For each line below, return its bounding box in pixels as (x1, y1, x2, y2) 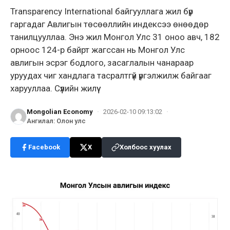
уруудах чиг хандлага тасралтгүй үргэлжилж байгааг (10, 70, 212, 81)
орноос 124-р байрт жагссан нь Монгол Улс (10, 44, 185, 55)
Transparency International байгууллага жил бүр (10, 6, 193, 16)
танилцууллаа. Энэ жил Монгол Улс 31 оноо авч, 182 (10, 31, 220, 42)
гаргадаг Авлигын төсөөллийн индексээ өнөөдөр (10, 18, 208, 29)
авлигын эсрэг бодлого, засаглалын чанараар (10, 57, 194, 68)
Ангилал (27, 117, 53, 125)
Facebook (28, 143, 60, 151)
